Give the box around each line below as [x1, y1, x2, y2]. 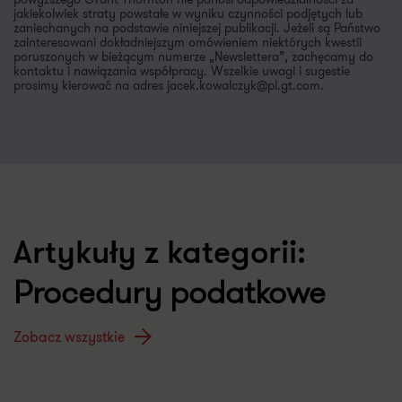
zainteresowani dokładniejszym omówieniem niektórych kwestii [13, 13, 362, 32]
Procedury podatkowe [13, 249, 326, 296]
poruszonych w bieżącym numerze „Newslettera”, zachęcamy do [13, 28, 373, 47]
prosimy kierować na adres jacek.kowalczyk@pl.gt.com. [13, 57, 324, 75]
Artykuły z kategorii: [13, 219, 306, 252]
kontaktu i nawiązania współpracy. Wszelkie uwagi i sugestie [13, 42, 350, 61]
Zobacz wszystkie [13, 307, 125, 328]
